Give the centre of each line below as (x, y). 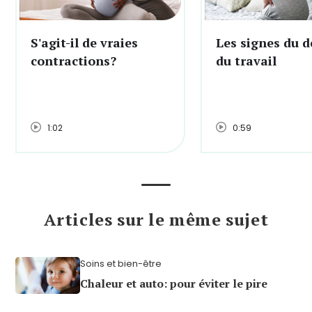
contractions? (73, 61)
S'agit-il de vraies (84, 43)
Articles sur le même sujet (156, 220)
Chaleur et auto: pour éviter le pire (174, 284)
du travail (246, 61)
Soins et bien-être (121, 264)
